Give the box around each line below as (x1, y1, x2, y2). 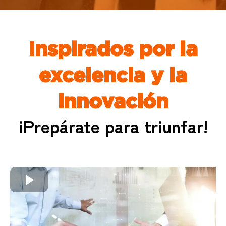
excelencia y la (39, 64, 187, 86)
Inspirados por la (28, 37, 198, 60)
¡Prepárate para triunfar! (18, 112, 208, 138)
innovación (58, 90, 168, 112)
